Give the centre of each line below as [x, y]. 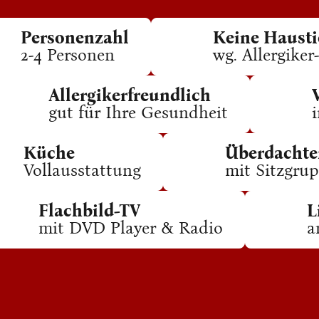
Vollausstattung [82, 170]
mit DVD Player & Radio [131, 228]
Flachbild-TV [90, 211]
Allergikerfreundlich [130, 95]
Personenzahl [75, 38]
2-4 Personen [68, 55]
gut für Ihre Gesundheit [138, 113]
